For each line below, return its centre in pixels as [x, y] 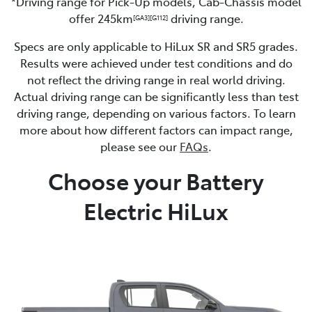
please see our [140, 146]
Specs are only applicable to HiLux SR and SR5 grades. [156, 46]
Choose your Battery [156, 180]
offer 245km [101, 18]
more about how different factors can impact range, [156, 129]
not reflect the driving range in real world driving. [156, 79]
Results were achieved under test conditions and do [156, 62]
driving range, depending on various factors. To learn [156, 112]
